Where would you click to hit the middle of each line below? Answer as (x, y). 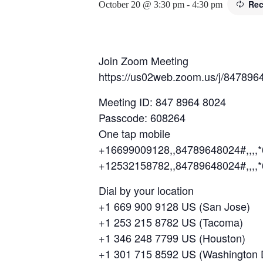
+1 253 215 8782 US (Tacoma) (171, 222)
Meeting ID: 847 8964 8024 (162, 101)
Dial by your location (146, 190)
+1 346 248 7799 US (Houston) (172, 237)
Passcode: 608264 (142, 117)
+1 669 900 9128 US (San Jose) (174, 206)
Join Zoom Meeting (144, 60)
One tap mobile (134, 133)
